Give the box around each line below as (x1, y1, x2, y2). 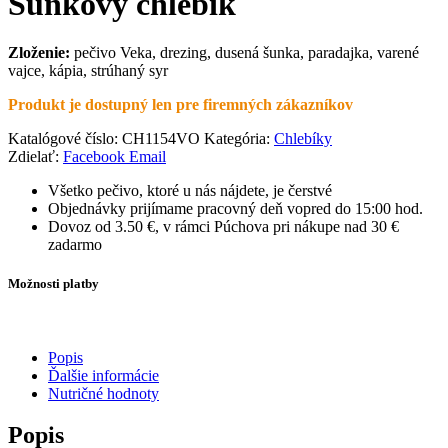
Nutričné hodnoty (48, 384, 159, 402)
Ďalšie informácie (48, 366, 159, 384)
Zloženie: (8, 44, 74, 62)
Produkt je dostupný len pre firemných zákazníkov (8, 96, 353, 114)
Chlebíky (274, 130, 332, 148)
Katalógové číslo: (8, 130, 122, 148)
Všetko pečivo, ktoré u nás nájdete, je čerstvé (48, 182, 332, 200)
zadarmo (48, 236, 102, 254)
